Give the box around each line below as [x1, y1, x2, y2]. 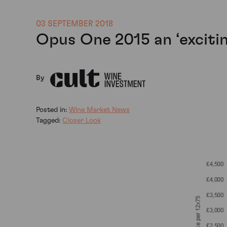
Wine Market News [69, 106, 130, 113]
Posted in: [36, 106, 69, 113]
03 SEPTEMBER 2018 [36, 20, 113, 28]
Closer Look [62, 117, 101, 124]
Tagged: [36, 117, 62, 124]
